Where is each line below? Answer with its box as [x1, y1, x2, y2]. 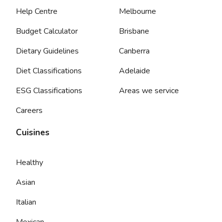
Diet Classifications [16, 65, 82, 76]
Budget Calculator [16, 26, 78, 37]
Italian [16, 197, 36, 208]
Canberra [119, 46, 150, 56]
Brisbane [119, 26, 149, 37]
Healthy [16, 157, 43, 168]
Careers [16, 105, 43, 116]
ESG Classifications [16, 85, 82, 96]
